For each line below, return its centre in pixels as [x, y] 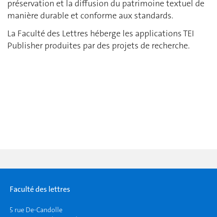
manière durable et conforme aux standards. [90, 15]
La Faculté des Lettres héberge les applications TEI [101, 33]
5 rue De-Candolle [36, 210]
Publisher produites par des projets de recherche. [99, 46]
